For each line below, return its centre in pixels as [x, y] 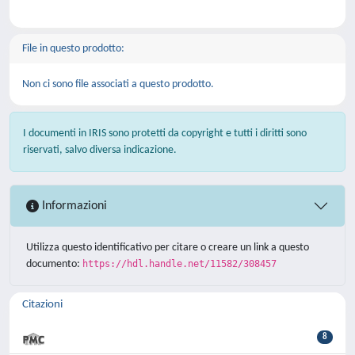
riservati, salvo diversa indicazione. [100, 150]
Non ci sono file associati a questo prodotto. [118, 84]
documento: [54, 264]
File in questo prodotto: [73, 49]
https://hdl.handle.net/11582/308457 [179, 264]
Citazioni [42, 305]
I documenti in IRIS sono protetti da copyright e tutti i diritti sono [165, 134]
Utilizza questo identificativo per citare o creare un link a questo [168, 248]
